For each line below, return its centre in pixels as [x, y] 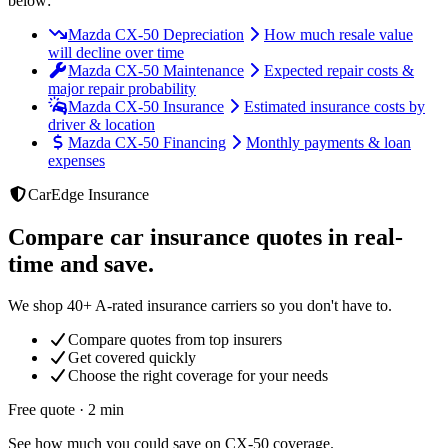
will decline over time [116, 52]
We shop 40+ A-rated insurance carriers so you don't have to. [200, 306]
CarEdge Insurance [88, 194]
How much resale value [338, 34]
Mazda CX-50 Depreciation [156, 34]
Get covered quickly [132, 358]
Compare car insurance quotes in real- [205, 236]
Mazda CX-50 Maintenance [156, 70]
